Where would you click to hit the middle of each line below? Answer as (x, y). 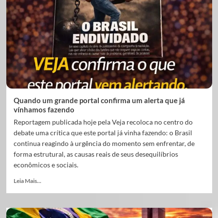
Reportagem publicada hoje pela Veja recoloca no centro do (103, 122)
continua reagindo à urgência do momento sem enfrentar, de (104, 143)
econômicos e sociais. (46, 165)
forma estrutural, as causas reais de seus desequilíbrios (96, 154)
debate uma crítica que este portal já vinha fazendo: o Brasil (103, 133)
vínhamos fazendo (44, 109)
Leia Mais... (27, 181)
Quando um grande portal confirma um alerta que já (99, 100)
